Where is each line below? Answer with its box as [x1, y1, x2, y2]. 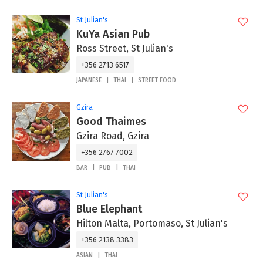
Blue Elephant [76, 203, 142, 215]
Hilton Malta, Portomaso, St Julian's [76, 218, 228, 229]
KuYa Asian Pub [76, 28, 150, 41]
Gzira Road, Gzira [76, 130, 149, 141]
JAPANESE [76, 77, 102, 84]
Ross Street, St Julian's [76, 43, 173, 54]
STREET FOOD [138, 77, 176, 84]
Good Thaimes [76, 115, 146, 128]
